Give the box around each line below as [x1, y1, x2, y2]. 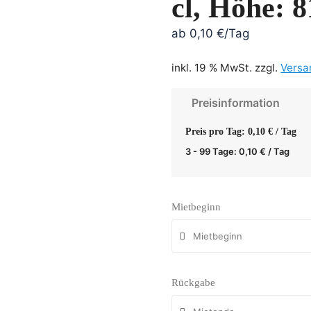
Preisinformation [192, 95, 280, 110]
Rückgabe [171, 276, 216, 288]
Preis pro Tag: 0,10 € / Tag [185, 126, 297, 137]
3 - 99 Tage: [185, 145, 239, 157]
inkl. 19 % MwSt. [171, 60, 253, 74]
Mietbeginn [171, 201, 221, 212]
